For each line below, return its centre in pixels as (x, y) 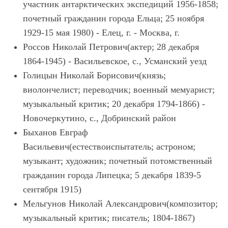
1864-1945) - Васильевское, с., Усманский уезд (115, 61)
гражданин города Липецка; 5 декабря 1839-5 (112, 175)
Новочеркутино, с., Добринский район (99, 118)
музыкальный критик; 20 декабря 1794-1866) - (114, 104)
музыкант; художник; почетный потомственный (118, 161)
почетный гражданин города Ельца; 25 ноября (113, 18)
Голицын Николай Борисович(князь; (94, 75)
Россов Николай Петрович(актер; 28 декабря (111, 47)
